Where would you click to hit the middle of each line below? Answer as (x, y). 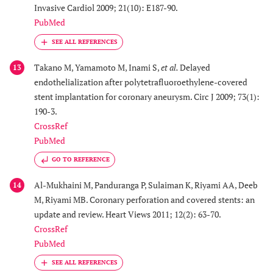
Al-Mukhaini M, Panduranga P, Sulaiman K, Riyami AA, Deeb (146, 185)
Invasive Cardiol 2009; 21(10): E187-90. (106, 8)
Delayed (195, 67)
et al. (170, 67)
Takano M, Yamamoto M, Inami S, (97, 67)
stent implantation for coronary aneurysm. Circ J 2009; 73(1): (147, 96)
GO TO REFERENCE (81, 160)
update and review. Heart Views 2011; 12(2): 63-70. (128, 214)
